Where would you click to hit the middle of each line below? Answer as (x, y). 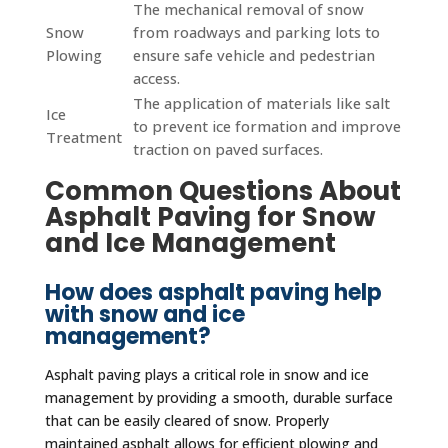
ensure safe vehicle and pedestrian (253, 54)
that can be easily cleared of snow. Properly (186, 421)
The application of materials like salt (261, 102)
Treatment (83, 136)
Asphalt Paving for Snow (210, 216)
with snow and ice (144, 314)
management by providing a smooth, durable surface (218, 398)
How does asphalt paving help (213, 292)
